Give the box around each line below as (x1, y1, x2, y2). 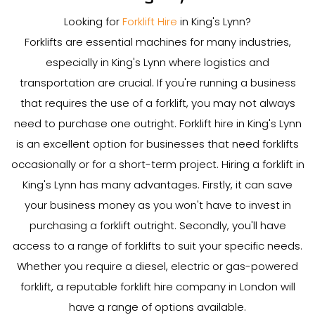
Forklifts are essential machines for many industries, (24, 34, 291, 49)
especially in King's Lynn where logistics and (46, 55, 269, 70)
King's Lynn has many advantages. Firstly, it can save (22, 177, 292, 192)
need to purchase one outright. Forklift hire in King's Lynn (13, 116, 302, 131)
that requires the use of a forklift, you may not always (20, 96, 295, 110)
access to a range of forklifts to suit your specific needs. (13, 238, 302, 253)
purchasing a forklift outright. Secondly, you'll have (29, 218, 286, 233)
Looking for (64, 14, 122, 29)
